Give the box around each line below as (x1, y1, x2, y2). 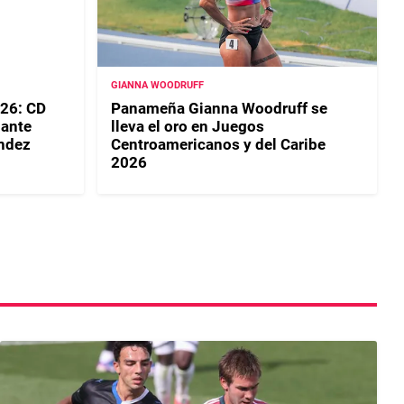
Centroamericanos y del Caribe (111, 134, 326, 153)
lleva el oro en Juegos (111, 116, 265, 135)
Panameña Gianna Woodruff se (111, 98, 328, 117)
